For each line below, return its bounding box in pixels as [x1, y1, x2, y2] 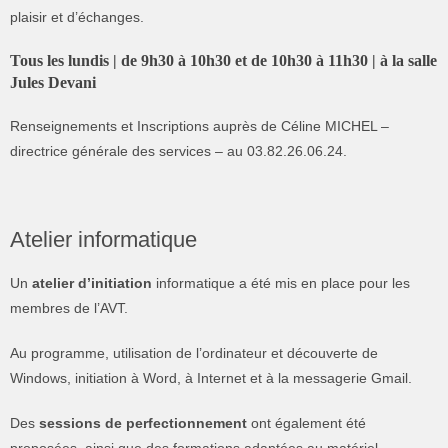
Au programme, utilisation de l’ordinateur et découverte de [10, 345, 378, 361]
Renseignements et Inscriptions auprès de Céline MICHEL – [10, 118, 389, 134]
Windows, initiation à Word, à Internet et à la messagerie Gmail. [10, 370, 412, 386]
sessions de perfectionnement [39, 415, 247, 431]
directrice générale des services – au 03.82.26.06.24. [10, 143, 347, 159]
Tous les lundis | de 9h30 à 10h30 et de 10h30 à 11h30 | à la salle [10, 52, 437, 69]
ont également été [247, 415, 366, 431]
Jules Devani [10, 74, 96, 91]
